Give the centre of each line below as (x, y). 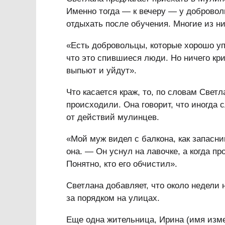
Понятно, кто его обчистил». (122, 164)
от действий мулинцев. (113, 117)
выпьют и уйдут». (101, 71)
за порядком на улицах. (113, 198)
